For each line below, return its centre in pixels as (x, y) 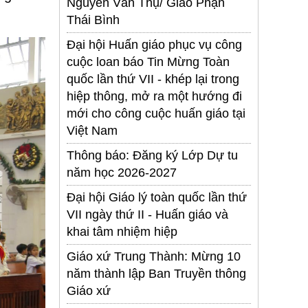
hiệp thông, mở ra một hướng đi (154, 97)
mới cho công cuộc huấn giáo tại (156, 114)
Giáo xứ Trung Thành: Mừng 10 (154, 257)
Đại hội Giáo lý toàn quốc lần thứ (157, 198)
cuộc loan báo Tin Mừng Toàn (148, 62)
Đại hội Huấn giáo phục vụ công (154, 45)
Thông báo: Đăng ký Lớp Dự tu (152, 156)
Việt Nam (92, 131)
